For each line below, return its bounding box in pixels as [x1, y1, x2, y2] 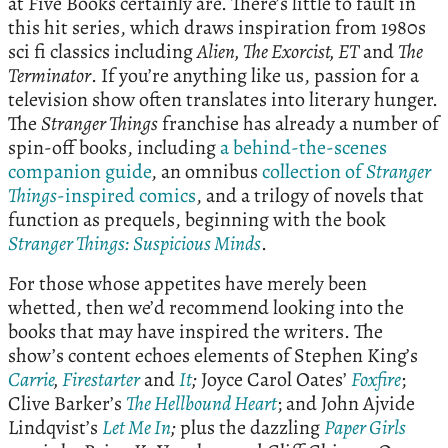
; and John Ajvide [277, 390, 415, 418]
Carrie [8, 366, 54, 394]
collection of [262, 158, 366, 186]
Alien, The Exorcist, [197, 38, 335, 66]
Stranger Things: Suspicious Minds [8, 230, 261, 258]
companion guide [8, 158, 151, 186]
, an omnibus [151, 158, 262, 186]
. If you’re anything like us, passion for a [91, 62, 419, 90]
